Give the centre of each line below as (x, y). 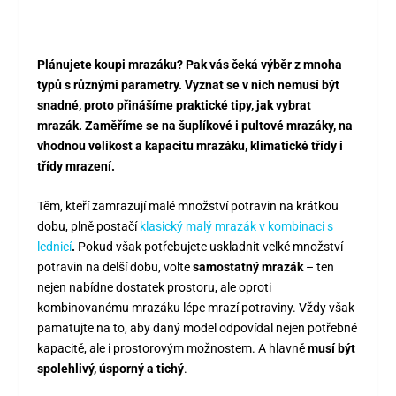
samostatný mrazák (248, 267)
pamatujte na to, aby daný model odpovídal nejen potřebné (198, 328)
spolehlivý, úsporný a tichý (111, 369)
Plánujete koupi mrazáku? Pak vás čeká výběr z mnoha (190, 65)
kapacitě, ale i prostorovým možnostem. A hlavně (173, 349)
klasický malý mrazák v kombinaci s (237, 227)
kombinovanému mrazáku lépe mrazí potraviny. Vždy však (196, 308)
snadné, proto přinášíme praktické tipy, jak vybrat (175, 105)
